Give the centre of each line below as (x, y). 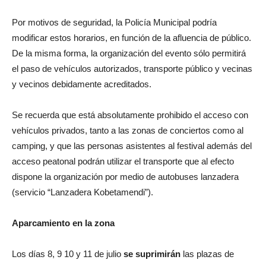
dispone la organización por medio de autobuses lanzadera (125, 176)
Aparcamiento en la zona (63, 223)
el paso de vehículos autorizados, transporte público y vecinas (132, 68)
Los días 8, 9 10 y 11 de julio (68, 254)
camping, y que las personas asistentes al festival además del (132, 145)
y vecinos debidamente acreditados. (82, 84)
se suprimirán (152, 254)
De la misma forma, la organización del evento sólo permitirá (129, 53)
